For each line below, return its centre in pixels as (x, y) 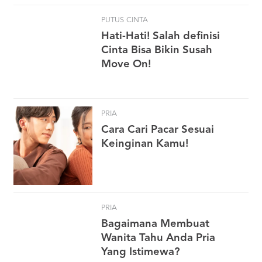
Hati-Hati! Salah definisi (161, 36)
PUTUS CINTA (125, 20)
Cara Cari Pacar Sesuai (158, 130)
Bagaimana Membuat (155, 224)
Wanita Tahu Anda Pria (158, 238)
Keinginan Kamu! (145, 144)
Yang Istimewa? (141, 252)
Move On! (126, 64)
